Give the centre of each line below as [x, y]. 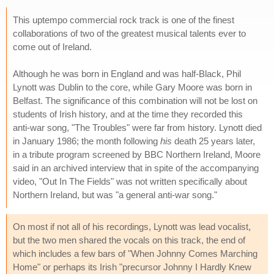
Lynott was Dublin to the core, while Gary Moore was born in [132, 87]
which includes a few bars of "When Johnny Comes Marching [135, 253]
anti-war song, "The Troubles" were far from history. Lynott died [137, 127]
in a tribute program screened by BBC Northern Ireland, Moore [137, 154]
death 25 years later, [213, 141]
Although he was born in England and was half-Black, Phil [127, 73]
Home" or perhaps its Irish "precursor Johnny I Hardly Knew [132, 267]
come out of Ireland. [52, 46]
